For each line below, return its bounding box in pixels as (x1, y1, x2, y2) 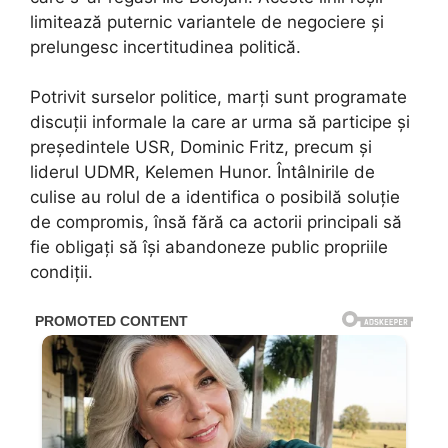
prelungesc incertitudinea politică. (30, 36, 301, 57)
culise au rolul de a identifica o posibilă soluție (30, 187, 400, 208)
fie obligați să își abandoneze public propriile (30, 237, 388, 258)
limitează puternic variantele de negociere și (30, 11, 384, 32)
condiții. (30, 262, 93, 283)
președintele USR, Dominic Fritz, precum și (30, 137, 372, 158)
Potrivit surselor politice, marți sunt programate (30, 87, 407, 108)
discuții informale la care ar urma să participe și (30, 112, 410, 133)
